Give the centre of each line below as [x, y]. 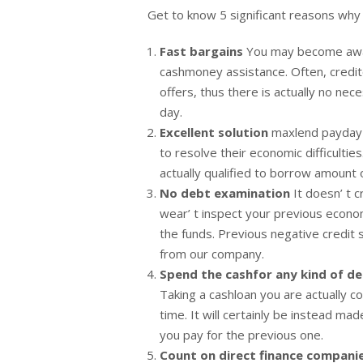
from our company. [212, 254]
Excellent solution [216, 132]
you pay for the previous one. [241, 335]
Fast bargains [203, 51]
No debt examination [226, 193]
